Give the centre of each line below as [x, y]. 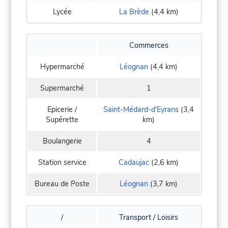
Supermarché [62, 88]
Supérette [62, 120]
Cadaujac [134, 163]
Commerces [149, 46]
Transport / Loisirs [149, 218]
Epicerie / [62, 110]
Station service [62, 163]
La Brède [134, 12]
